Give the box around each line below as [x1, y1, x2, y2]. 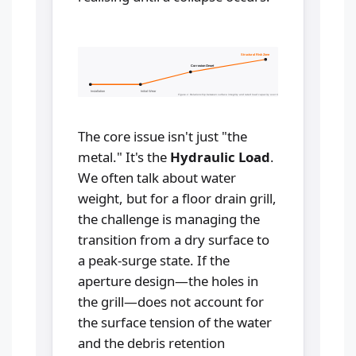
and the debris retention [78, 333, 225, 352]
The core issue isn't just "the [78, 126, 247, 145]
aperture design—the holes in [78, 271, 258, 290]
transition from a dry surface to [78, 230, 269, 249]
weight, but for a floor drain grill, [78, 188, 277, 207]
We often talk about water [78, 168, 236, 187]
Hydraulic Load [170, 147, 270, 166]
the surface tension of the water [78, 312, 272, 331]
